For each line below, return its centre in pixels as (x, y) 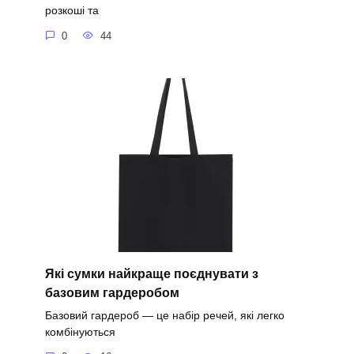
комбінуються (80, 331)
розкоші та (72, 11)
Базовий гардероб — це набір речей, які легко (164, 315)
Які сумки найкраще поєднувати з (151, 273)
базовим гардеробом (112, 292)
